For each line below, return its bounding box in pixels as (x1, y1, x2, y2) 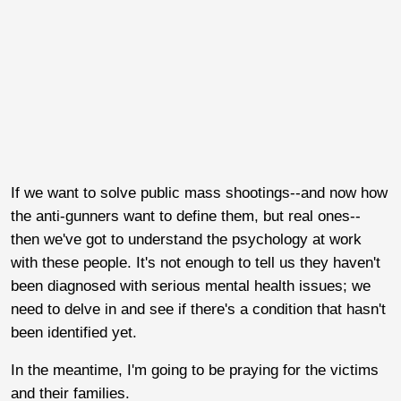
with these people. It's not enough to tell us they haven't (11, 253, 380, 271)
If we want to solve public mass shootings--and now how (11, 183, 388, 201)
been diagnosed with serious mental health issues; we (11, 277, 371, 294)
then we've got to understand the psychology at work (11, 230, 362, 248)
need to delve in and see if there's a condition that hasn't (11, 300, 386, 318)
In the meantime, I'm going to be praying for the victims (11, 361, 379, 379)
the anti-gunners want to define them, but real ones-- (11, 207, 361, 225)
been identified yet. (11, 323, 137, 341)
